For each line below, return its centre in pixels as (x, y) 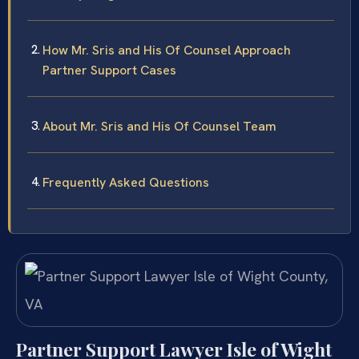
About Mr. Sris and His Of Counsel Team (159, 127)
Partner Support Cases (109, 71)
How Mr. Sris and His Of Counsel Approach (167, 50)
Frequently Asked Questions (126, 183)
